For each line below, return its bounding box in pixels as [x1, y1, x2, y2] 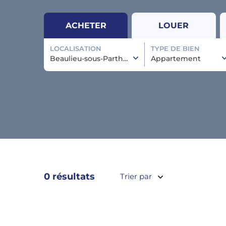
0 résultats [44, 171, 95, 182]
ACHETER [65, 20, 106, 30]
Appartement [151, 53, 201, 63]
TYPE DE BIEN [151, 44, 200, 52]
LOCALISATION [50, 44, 101, 52]
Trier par [120, 172, 152, 182]
